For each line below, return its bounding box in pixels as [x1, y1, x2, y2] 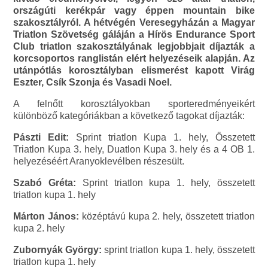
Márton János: [13, 211, 80, 221]
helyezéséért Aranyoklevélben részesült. [13, 156, 185, 166]
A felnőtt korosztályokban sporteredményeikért [13, 98, 255, 109]
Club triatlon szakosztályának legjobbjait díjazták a [13, 41, 255, 51]
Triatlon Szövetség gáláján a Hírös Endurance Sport [13, 29, 255, 39]
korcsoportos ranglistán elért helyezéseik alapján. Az [13, 53, 255, 63]
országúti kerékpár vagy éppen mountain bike [13, 5, 255, 16]
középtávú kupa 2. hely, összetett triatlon [79, 211, 255, 221]
